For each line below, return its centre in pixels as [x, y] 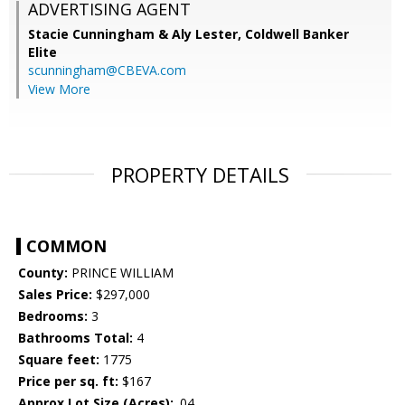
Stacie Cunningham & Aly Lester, [137, 34]
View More [59, 89]
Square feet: [59, 360]
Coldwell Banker [297, 34]
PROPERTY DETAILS [200, 175]
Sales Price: [55, 295]
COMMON [66, 246]
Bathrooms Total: [75, 338]
